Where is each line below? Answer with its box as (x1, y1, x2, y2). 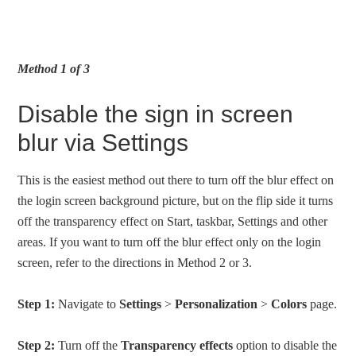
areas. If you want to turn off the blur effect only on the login (17, 235, 322, 249)
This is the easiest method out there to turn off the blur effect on (17, 173, 335, 187)
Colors (271, 297, 308, 311)
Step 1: (17, 297, 56, 311)
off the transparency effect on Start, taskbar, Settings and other (17, 215, 328, 228)
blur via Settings (17, 130, 189, 156)
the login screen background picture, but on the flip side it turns (17, 194, 334, 207)
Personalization (175, 297, 258, 311)
